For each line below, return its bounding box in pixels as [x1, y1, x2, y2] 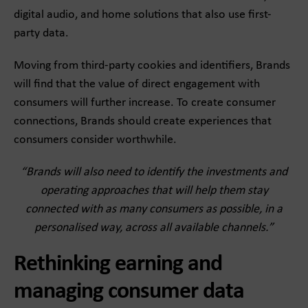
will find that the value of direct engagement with [14, 78, 260, 91]
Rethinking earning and [14, 252, 222, 276]
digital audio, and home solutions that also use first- [14, 8, 272, 21]
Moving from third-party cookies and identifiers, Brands [14, 59, 290, 72]
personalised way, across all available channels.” [34, 221, 274, 234]
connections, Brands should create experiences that [14, 115, 272, 128]
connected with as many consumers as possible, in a [25, 203, 283, 216]
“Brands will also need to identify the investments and [21, 166, 287, 179]
